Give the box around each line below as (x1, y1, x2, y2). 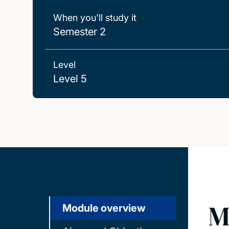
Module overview (62, 202, 146, 214)
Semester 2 (53, 26, 106, 38)
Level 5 (53, 73, 87, 85)
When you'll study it (53, 12, 136, 23)
